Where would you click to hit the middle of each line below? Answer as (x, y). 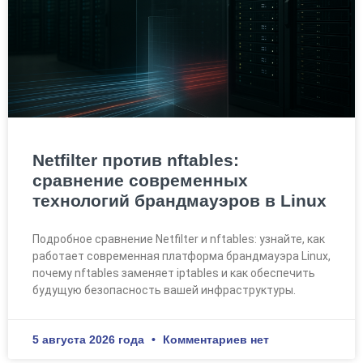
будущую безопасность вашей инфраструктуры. (164, 290)
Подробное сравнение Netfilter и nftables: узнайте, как (179, 239)
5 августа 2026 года (90, 339)
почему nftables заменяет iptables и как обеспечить (174, 273)
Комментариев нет (214, 339)
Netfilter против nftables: (136, 160)
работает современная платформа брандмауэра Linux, (181, 256)
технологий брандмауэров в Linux (179, 200)
